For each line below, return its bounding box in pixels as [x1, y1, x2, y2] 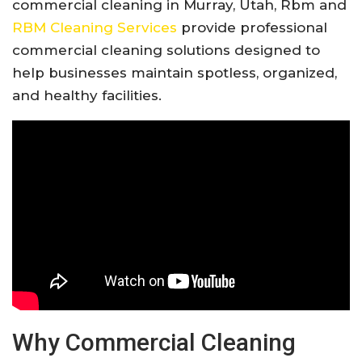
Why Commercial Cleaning [12, 327, 296, 356]
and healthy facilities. [12, 86, 162, 103]
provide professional [177, 19, 327, 36]
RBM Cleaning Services [12, 19, 177, 36]
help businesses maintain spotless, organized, [12, 64, 337, 81]
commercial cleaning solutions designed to [12, 41, 320, 58]
